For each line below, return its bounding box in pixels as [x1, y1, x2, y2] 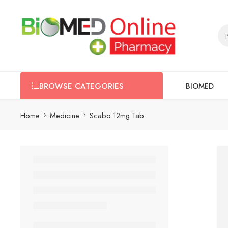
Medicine [50, 109, 79, 121]
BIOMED [186, 80, 214, 91]
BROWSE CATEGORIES [39, 80, 124, 92]
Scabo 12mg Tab [90, 109, 144, 121]
